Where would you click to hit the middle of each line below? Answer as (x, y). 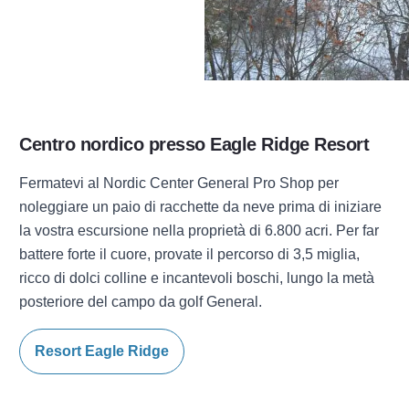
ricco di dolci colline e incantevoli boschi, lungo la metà (197, 278)
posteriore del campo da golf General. (141, 302)
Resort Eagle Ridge (102, 351)
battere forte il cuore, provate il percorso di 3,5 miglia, (190, 254)
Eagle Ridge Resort (290, 144)
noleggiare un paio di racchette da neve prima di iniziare (201, 207)
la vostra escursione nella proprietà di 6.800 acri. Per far (199, 231)
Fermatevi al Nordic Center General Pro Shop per (179, 183)
